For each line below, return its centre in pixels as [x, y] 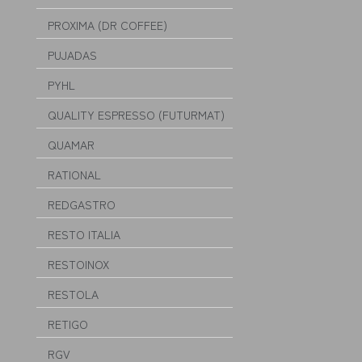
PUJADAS [72, 55]
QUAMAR [71, 145]
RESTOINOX [78, 264]
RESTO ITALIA [84, 234]
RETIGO [68, 324]
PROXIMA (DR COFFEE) [107, 25]
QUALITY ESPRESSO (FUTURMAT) [136, 115]
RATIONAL [74, 175]
